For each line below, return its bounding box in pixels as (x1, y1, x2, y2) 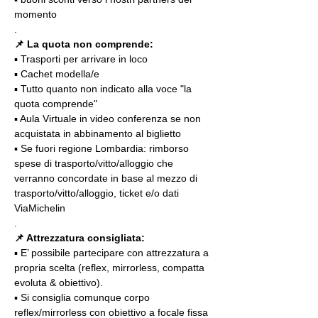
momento (14, 9, 57, 20)
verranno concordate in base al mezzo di (14, 172, 200, 184)
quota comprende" (14, 98, 97, 109)
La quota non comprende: (27, 38, 153, 50)
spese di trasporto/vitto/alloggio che (14, 158, 176, 169)
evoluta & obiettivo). (14, 277, 103, 288)
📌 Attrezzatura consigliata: (14, 232, 145, 243)
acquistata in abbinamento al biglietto (14, 128, 181, 139)
